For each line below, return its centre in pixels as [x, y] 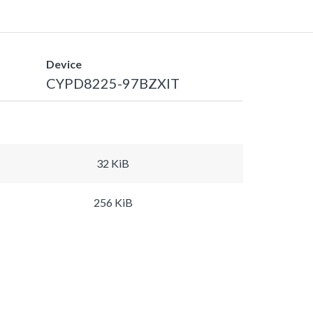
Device [64, 64]
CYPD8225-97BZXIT [112, 83]
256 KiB [113, 202]
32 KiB [113, 163]
